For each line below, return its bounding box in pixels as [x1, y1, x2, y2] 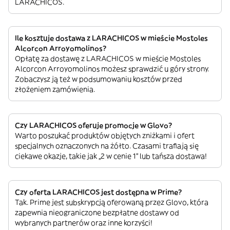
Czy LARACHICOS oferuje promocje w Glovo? [15, 120, 172, 130]
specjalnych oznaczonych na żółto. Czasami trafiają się [15, 141, 199, 150]
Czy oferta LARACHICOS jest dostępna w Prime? [15, 187, 182, 197]
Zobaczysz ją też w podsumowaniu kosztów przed [15, 74, 182, 84]
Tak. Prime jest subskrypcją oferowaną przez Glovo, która [15, 197, 208, 207]
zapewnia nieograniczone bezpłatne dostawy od [15, 207, 179, 217]
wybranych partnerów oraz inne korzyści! [15, 218, 152, 227]
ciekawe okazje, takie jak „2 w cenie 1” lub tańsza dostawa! [15, 151, 207, 161]
